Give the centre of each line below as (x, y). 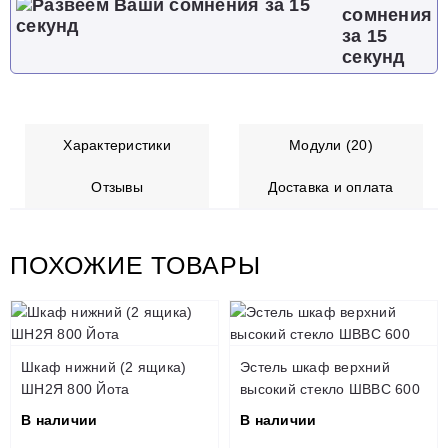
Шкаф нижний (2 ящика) (104, 367)
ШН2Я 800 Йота (75, 389)
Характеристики (117, 145)
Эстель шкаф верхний (315, 367)
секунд (373, 57)
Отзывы (117, 187)
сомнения (387, 15)
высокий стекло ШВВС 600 (330, 389)
